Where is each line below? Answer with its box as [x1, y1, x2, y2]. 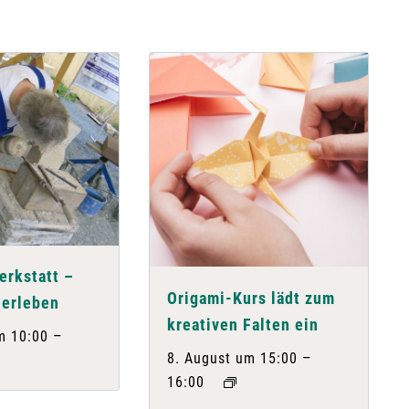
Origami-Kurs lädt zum [167, 288, 336, 308]
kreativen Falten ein [167, 314, 320, 334]
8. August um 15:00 [167, 349, 299, 367]
